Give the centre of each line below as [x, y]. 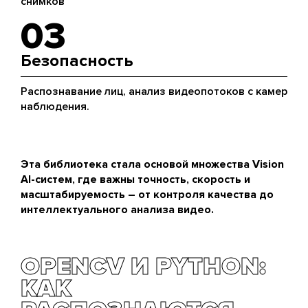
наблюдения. [55, 107]
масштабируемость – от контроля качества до [147, 195]
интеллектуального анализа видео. [117, 210]
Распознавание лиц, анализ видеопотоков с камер [154, 91]
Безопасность [77, 61]
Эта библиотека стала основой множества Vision [152, 164]
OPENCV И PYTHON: [143, 267]
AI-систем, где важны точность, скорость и [135, 179]
